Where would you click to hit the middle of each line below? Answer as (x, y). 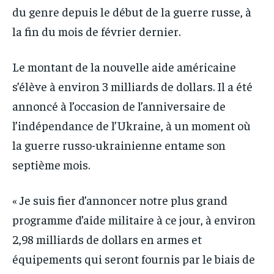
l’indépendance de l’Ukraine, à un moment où (131, 125)
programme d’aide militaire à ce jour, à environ (134, 219)
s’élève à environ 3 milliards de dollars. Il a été (132, 86)
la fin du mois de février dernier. (96, 31)
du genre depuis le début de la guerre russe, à (132, 11)
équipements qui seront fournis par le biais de (134, 258)
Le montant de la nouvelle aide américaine (124, 66)
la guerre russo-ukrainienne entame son (119, 144)
